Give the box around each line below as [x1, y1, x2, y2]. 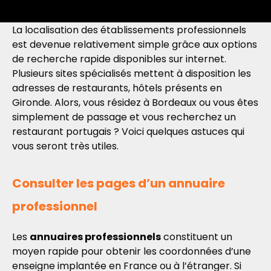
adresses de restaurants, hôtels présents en [12, 81, 222, 95]
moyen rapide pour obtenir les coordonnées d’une [12, 244, 251, 258]
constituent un [161, 230, 232, 244]
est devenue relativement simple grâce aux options [12, 38, 257, 51]
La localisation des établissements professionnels [12, 23, 246, 37]
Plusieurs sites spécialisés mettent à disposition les [12, 67, 251, 80]
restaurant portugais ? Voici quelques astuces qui [12, 125, 244, 139]
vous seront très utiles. [12, 139, 119, 153]
